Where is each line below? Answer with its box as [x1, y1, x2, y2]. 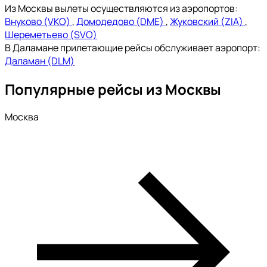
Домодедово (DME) [76, 14, 166, 28]
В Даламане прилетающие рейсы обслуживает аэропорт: [5, 41, 260, 54]
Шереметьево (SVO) [5, 27, 97, 41]
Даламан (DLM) [5, 54, 74, 67]
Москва [5, 110, 39, 124]
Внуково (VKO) [5, 14, 72, 28]
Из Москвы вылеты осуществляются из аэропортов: [5, 1, 238, 15]
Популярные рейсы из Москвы [5, 79, 221, 99]
